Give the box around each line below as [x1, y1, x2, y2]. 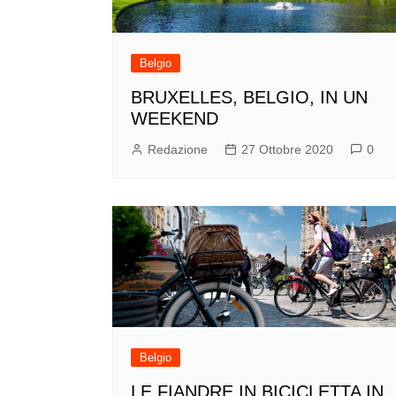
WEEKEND [131, 108, 218, 128]
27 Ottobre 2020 [241, 141, 333, 156]
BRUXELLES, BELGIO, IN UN [131, 87, 368, 107]
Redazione [148, 141, 208, 156]
